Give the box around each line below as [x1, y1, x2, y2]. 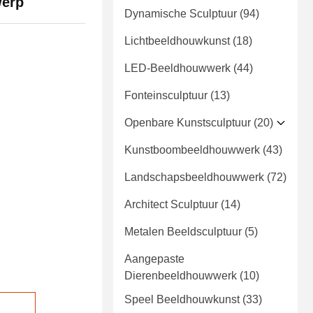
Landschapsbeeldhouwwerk [124, 171, 264, 184]
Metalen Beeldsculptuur [124, 226, 242, 238]
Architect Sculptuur [124, 198, 218, 211]
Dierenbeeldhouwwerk [124, 270, 237, 282]
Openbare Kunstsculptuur [124, 117, 251, 129]
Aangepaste [124, 253, 184, 265]
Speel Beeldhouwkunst [124, 293, 240, 306]
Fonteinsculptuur [124, 89, 208, 102]
